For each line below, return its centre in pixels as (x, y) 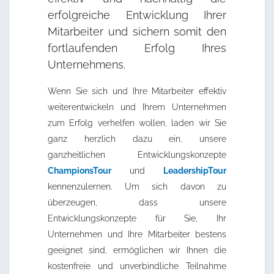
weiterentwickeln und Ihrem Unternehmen (137, 107)
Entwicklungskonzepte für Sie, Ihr (137, 219)
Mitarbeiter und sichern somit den (137, 32)
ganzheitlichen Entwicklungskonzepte (137, 155)
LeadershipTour (195, 171)
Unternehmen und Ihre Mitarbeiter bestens (137, 235)
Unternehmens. (87, 65)
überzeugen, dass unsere (137, 203)
